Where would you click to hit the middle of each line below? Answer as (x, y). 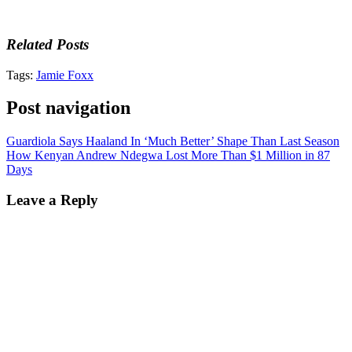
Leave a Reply (52, 200)
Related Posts (48, 44)
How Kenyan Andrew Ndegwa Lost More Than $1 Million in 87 (168, 156)
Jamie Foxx (65, 75)
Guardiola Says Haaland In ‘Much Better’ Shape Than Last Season (173, 141)
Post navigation (68, 108)
